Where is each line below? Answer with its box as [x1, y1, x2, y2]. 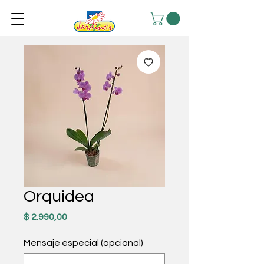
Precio [67, 212, 94, 222]
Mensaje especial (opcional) [24, 238, 143, 248]
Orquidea [24, 188, 94, 206]
